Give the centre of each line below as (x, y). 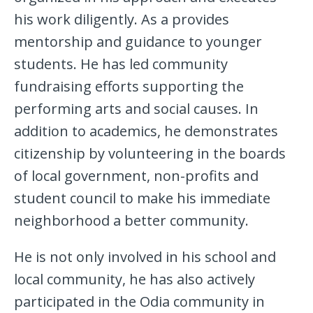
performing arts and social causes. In (136, 109)
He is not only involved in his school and (145, 257)
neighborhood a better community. (131, 221)
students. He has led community (121, 64)
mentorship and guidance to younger (138, 42)
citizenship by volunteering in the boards (150, 154)
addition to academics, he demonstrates (146, 131)
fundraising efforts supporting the (129, 87)
